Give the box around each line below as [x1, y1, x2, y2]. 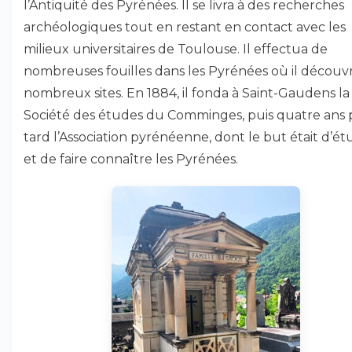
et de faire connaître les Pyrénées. [24, 152, 238, 167]
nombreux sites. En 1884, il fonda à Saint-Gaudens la [24, 86, 350, 101]
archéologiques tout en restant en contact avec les [24, 20, 346, 35]
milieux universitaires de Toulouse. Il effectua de [24, 42, 328, 57]
